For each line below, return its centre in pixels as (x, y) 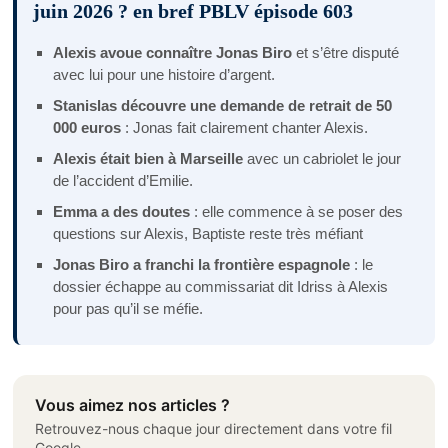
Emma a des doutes (122, 212)
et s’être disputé (346, 53)
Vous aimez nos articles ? (133, 405)
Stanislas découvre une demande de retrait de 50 (223, 106)
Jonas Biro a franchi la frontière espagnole (202, 265)
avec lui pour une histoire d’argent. (164, 75)
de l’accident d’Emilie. (123, 181)
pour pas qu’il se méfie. (128, 309)
